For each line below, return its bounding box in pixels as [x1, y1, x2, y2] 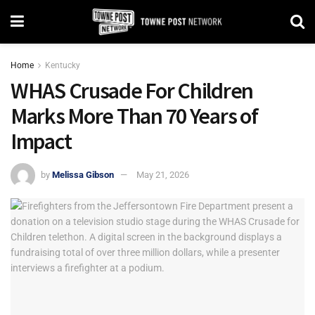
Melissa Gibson [52, 169, 114, 180]
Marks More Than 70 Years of [11, 102, 258, 130]
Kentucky [45, 60, 80, 70]
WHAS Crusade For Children [11, 77, 253, 105]
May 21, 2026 [136, 169, 189, 180]
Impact [11, 127, 72, 155]
